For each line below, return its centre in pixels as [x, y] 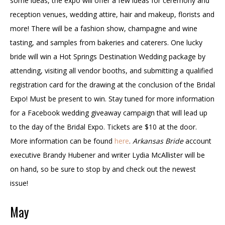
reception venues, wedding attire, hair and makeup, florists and [112, 14]
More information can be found [62, 141]
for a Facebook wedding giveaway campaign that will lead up [109, 113]
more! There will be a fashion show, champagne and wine [104, 28]
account [197, 141]
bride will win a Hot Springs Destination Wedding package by [108, 56]
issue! [19, 183]
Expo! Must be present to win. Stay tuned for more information [112, 98]
